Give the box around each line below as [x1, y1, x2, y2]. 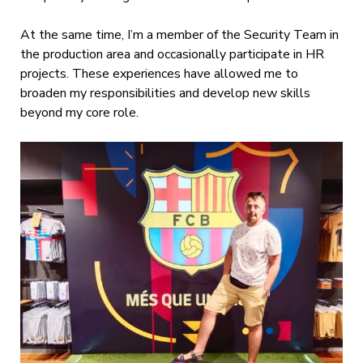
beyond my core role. [19, 104, 139, 122]
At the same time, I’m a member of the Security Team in [19, 26, 339, 45]
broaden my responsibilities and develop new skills [19, 84, 310, 103]
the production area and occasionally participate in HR [19, 45, 324, 64]
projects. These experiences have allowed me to [19, 65, 298, 83]
